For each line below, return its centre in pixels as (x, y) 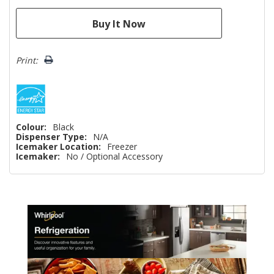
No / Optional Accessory (114, 156)
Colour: (31, 127)
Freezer (122, 146)
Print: (27, 60)
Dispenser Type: (51, 136)
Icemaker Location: (58, 146)
